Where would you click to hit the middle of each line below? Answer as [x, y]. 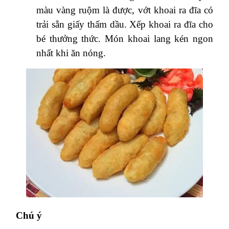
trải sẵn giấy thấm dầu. [82, 24]
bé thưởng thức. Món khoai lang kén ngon [125, 38]
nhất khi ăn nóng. [72, 53]
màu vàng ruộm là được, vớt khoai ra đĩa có [125, 10]
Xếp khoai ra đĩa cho [171, 24]
